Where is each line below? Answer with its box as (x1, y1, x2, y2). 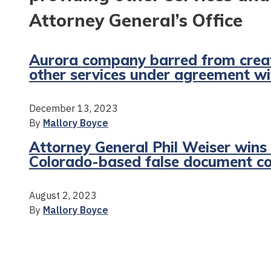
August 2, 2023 (29, 189, 97, 201)
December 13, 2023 (29, 102, 118, 114)
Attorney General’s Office (29, 9, 243, 31)
